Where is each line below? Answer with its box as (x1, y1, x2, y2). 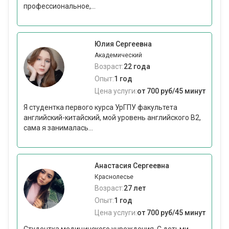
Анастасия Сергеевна (95, 162, 169, 170)
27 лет (124, 184, 146, 193)
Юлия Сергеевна (95, 40, 152, 49)
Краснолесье (95, 173, 133, 181)
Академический (95, 52, 142, 59)
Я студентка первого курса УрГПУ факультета (24, 103, 177, 112)
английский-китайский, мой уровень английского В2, (24, 113, 201, 122)
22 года (124, 62, 150, 71)
